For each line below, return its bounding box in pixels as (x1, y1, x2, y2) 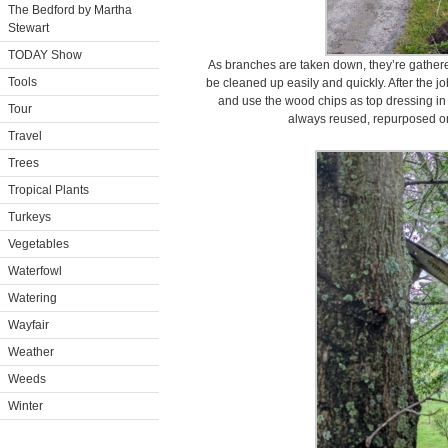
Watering (8, 291, 57, 305)
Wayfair (8, 318, 49, 332)
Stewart (8, 21, 49, 35)
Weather (8, 345, 54, 359)
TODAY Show (8, 48, 82, 62)
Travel (8, 129, 42, 143)
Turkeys (8, 210, 51, 224)
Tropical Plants (8, 183, 89, 197)
